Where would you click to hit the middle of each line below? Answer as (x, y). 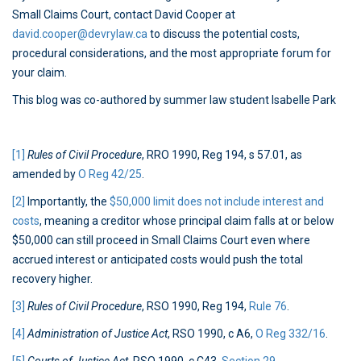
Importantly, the (67, 202)
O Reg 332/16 (290, 334)
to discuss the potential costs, (224, 34)
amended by (45, 174)
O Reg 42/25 (110, 174)
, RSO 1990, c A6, (212, 334)
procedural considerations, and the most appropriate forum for (172, 54)
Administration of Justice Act (98, 334)
